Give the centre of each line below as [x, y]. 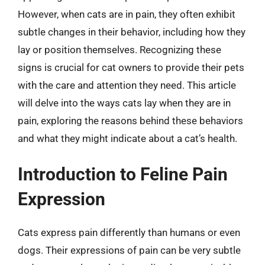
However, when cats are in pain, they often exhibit [127, 14]
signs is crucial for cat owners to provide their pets [131, 67]
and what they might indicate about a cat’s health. [127, 138]
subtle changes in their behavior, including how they [132, 32]
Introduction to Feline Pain [123, 174]
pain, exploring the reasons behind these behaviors [130, 120]
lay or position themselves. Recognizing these [119, 49]
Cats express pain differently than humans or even [129, 232]
